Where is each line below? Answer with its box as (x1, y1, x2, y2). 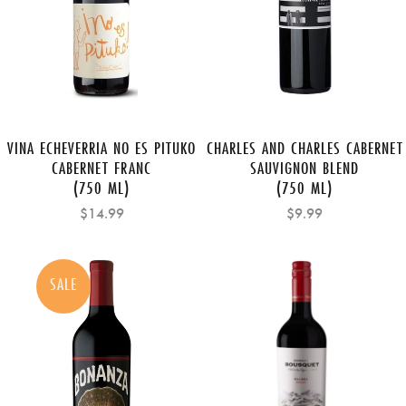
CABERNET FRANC (52, 155, 151, 179)
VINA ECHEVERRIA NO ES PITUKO (7, 135, 196, 159)
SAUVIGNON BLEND (250, 155, 359, 179)
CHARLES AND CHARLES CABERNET (206, 135, 403, 159)
